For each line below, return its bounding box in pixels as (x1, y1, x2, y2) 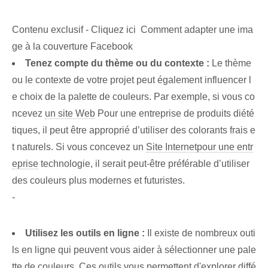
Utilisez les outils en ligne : (25, 228, 145, 239)
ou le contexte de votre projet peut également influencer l (12, 75, 251, 86)
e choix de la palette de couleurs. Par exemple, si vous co (12, 92, 255, 102)
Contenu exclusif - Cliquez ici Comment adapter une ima (12, 25, 253, 35)
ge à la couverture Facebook (12, 41, 133, 52)
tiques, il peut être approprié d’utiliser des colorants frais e (12, 125, 255, 136)
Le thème (209, 58, 251, 69)
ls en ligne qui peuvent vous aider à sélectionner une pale (12, 245, 256, 255)
